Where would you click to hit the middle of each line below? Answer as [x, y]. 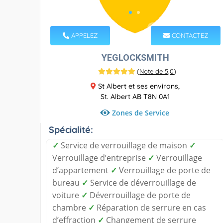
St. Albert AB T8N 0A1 [135, 96]
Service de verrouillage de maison [124, 145]
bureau [67, 182]
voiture [67, 195]
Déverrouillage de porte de [139, 195]
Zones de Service [141, 112]
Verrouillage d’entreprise [100, 158]
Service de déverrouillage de [142, 182]
